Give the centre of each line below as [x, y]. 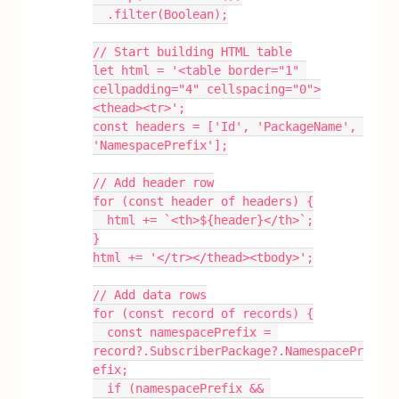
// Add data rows [150, 294]
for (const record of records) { [204, 313]
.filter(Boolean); [168, 14]
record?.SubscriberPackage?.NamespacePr [228, 350]
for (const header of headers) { [204, 201]
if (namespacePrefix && [100, 388]
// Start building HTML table [193, 51]
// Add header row [154, 182]
